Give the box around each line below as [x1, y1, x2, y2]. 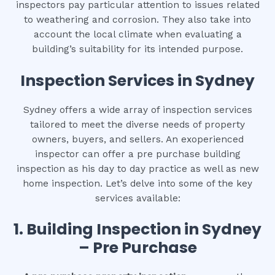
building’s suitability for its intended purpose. [32, 43, 243, 55]
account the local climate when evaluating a [33, 28, 242, 40]
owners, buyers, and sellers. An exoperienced [31, 133, 244, 145]
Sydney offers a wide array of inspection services [23, 104, 252, 115]
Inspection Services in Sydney [20, 69, 255, 91]
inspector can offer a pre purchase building [34, 148, 241, 160]
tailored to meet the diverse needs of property [30, 118, 245, 130]
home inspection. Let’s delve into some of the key [23, 177, 252, 189]
